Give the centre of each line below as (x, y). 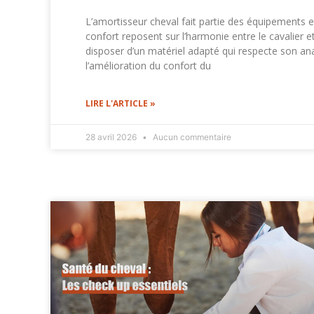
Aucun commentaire (191, 137)
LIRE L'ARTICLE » (121, 104)
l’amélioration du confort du (148, 66)
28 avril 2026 (112, 137)
